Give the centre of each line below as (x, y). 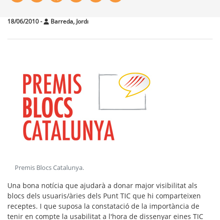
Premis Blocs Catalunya (49, 168)
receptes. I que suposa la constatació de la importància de (103, 206)
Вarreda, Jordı (69, 22)
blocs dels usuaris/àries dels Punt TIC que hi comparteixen (104, 196)
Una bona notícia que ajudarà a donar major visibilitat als (102, 186)
